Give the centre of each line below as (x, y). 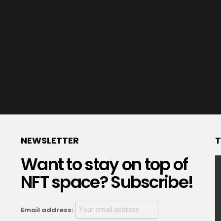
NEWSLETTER (50, 141)
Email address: (48, 210)
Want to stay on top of (104, 165)
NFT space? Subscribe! (107, 182)
